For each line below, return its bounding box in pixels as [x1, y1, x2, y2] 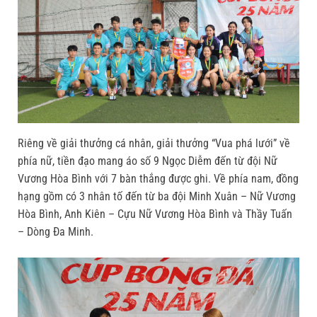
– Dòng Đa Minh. [18, 224, 93, 238]
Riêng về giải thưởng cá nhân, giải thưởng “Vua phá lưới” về [18, 136, 290, 150]
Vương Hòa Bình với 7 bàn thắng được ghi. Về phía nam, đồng [18, 171, 299, 185]
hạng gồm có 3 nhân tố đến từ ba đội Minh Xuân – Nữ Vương [18, 189, 296, 203]
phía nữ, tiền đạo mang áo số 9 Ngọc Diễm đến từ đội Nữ [18, 154, 277, 168]
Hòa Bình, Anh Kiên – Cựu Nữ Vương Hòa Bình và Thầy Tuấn [18, 207, 292, 221]
